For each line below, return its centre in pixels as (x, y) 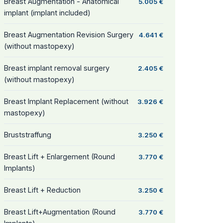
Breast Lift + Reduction (42, 190)
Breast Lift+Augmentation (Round (60, 212)
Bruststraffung (28, 135)
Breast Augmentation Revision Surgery (69, 35)
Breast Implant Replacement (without (66, 101)
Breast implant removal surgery (57, 68)
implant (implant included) (47, 13)
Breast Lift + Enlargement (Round (59, 157)
